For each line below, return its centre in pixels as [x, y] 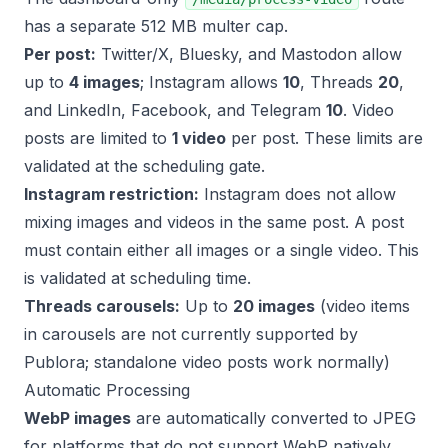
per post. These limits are [324, 138]
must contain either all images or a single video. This [221, 250]
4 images [104, 82]
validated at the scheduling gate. [144, 166]
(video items [362, 306]
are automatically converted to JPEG [273, 418]
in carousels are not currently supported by [191, 334]
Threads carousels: [102, 306]
